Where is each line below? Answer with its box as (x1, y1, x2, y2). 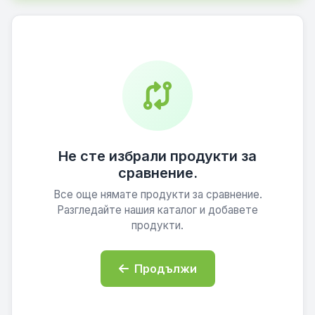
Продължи (134, 262, 197, 276)
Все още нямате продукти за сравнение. (53, 188, 262, 201)
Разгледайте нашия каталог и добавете (57, 203, 258, 217)
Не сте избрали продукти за (58, 148, 257, 165)
